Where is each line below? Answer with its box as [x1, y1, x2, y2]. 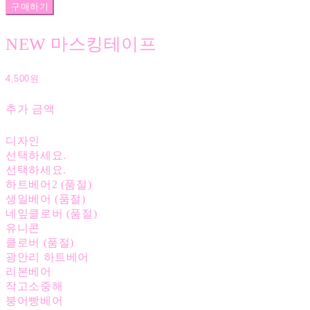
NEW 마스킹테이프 [6, 34, 156, 53]
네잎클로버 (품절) [6, 207, 98, 219]
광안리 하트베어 [6, 250, 90, 263]
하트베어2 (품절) [6, 178, 92, 190]
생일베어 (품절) [6, 192, 86, 205]
